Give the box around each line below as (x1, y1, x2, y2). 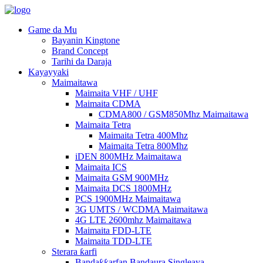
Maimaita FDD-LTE (75, 225, 151, 235)
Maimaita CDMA (75, 99, 141, 109)
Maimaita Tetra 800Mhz (99, 141, 188, 151)
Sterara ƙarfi (52, 247, 97, 257)
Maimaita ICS (75, 162, 127, 172)
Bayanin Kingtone (52, 35, 120, 45)
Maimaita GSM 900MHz (75, 173, 168, 183)
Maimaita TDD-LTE (75, 236, 152, 246)
